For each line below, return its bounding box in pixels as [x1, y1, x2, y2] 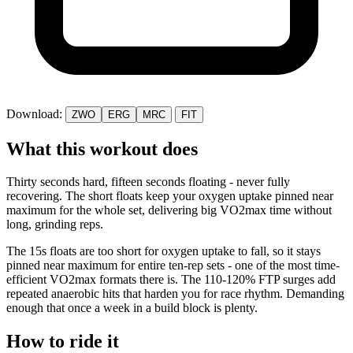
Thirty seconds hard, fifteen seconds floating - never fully [6, 175, 290, 189]
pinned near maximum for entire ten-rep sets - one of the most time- [6, 258, 340, 273]
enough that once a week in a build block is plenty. [6, 301, 258, 315]
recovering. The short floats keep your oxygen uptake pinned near [6, 189, 333, 203]
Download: [6, 106, 65, 121]
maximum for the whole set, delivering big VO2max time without [6, 203, 332, 217]
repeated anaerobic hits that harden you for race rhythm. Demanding [6, 287, 344, 301]
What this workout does [6, 138, 198, 159]
